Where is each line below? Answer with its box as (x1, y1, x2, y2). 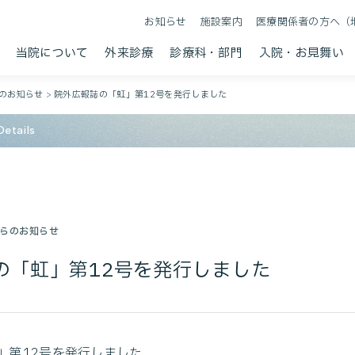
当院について (15, 44, 89, 63)
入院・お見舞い (258, 44, 344, 63)
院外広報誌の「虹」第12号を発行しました (53, 87, 227, 101)
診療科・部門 (170, 44, 243, 63)
